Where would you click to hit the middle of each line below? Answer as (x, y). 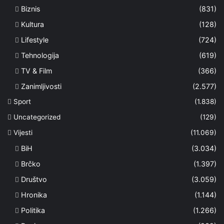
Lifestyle (35, 39)
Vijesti (23, 132)
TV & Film (36, 70)
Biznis (30, 8)
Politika (33, 210)
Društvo (34, 179)
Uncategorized (37, 117)
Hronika (34, 194)
